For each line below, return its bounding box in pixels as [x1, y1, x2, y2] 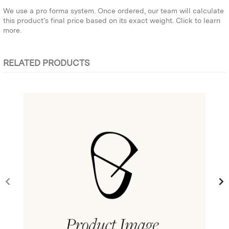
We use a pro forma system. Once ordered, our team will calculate [3, 6, 224, 15]
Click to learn [176, 16, 220, 25]
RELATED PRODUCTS [3, 57, 90, 68]
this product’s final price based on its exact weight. [3, 16, 176, 25]
